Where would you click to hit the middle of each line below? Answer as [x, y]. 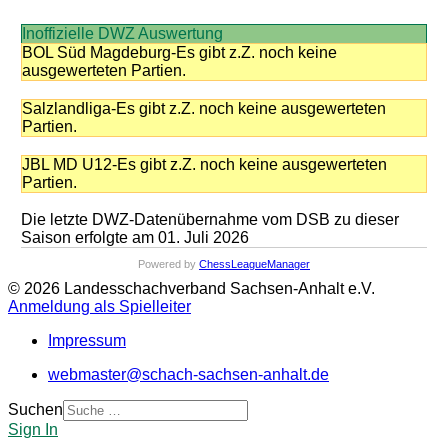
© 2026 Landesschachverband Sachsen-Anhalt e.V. [191, 288]
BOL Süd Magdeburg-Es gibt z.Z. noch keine [179, 52]
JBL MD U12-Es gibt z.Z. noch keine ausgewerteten [204, 164]
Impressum [87, 340]
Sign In [33, 429]
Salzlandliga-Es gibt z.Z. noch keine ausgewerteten [203, 108]
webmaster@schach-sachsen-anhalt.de [188, 374]
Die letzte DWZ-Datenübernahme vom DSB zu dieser [209, 219]
